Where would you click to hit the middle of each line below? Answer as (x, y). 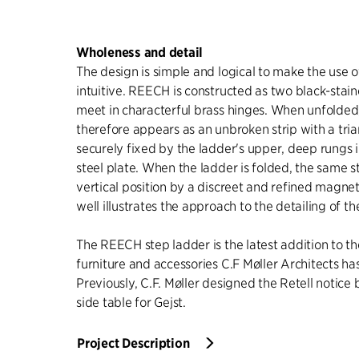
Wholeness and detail (140, 52)
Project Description (133, 343)
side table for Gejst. (131, 302)
